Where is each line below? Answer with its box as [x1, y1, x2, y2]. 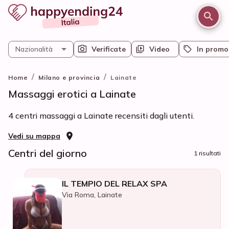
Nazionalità [15, 44, 53, 54]
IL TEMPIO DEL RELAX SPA [62, 178, 167, 189]
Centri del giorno [8, 147, 87, 159]
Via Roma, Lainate [62, 190, 122, 199]
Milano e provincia [38, 74, 100, 81]
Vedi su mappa [8, 131, 60, 141]
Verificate [91, 44, 126, 54]
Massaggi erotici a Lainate [8, 87, 136, 100]
